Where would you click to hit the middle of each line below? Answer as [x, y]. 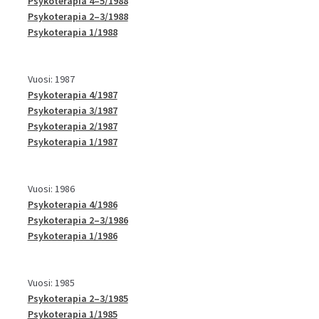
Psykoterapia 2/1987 [72, 126]
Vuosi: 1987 [51, 79]
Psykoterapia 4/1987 [72, 94]
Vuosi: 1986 [51, 188]
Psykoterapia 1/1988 [72, 32]
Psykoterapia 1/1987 [72, 141]
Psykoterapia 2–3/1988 [78, 16]
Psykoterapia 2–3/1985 [78, 298]
